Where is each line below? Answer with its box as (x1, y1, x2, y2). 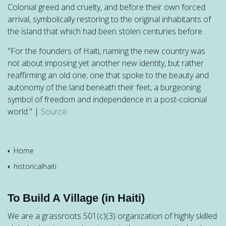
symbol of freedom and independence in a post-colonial (8, 94, 207, 105)
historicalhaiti (14, 161, 56, 171)
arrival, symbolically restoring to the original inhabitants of (8, 14, 211, 25)
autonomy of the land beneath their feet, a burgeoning (8, 82, 201, 93)
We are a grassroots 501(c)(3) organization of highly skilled (8, 210, 217, 221)
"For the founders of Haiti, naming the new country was (8, 45, 205, 56)
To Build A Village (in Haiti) (8, 192, 145, 204)
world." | (8, 106, 41, 117)
